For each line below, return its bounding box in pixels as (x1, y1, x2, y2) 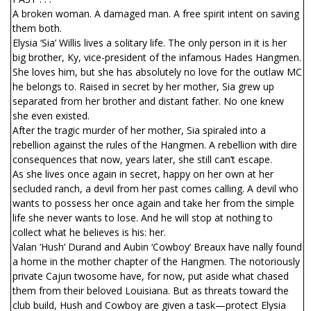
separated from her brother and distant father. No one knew (12, 94, 284, 108)
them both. (12, 22, 62, 35)
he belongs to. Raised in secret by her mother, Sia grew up (12, 80, 274, 93)
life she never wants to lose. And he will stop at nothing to (12, 211, 273, 224)
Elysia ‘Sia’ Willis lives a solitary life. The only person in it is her (12, 36, 287, 49)
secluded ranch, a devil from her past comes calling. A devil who (12, 182, 299, 195)
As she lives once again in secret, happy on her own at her (12, 167, 274, 180)
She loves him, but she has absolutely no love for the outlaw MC (12, 65, 302, 78)
